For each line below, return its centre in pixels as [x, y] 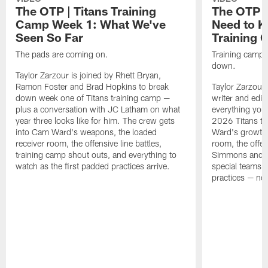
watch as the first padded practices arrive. [93, 166]
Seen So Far [50, 37]
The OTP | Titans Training [86, 11]
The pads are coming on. [62, 54]
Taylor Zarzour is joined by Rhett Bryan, [89, 75]
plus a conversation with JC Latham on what [98, 109]
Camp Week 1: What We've [91, 24]
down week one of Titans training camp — [93, 98]
